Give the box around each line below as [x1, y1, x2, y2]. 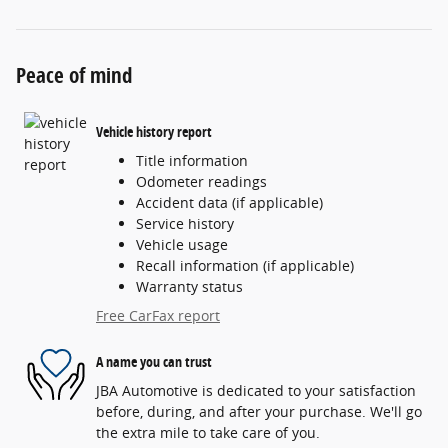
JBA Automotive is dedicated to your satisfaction [96, 381, 416, 401]
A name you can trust [96, 351, 212, 371]
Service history [136, 214, 234, 234]
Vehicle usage [136, 235, 228, 255]
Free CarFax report [96, 306, 220, 326]
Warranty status [136, 277, 243, 297]
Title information [136, 151, 248, 171]
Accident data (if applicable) [136, 193, 323, 213]
